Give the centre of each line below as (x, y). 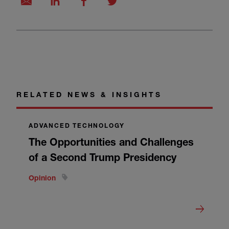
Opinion (43, 178)
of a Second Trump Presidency (102, 157)
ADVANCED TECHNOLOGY (77, 126)
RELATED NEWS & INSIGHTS (89, 95)
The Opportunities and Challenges (111, 142)
